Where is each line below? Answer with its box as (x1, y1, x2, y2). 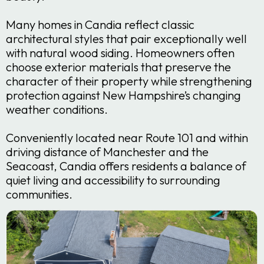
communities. (6, 186, 72, 202)
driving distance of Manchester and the (6, 144, 209, 159)
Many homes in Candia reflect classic (6, 16, 194, 32)
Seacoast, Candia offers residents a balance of (6, 158, 246, 173)
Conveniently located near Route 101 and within (6, 130, 248, 145)
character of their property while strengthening (6, 73, 252, 88)
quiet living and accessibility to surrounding (6, 172, 220, 187)
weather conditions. (6, 101, 108, 117)
